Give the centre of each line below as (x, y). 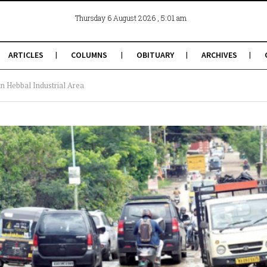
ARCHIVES (219, 55)
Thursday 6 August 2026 (116, 18)
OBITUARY (155, 55)
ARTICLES (26, 55)
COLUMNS (89, 55)
